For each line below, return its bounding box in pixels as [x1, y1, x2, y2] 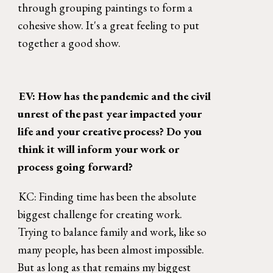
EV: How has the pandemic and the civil [18, 88, 211, 104]
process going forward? [18, 158, 136, 174]
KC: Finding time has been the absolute [18, 188, 196, 204]
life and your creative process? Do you [18, 123, 202, 139]
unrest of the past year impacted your [18, 105, 202, 121]
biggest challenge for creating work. [18, 206, 183, 222]
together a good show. [18, 35, 124, 51]
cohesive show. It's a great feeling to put [18, 18, 200, 34]
